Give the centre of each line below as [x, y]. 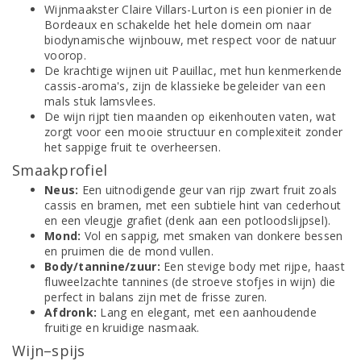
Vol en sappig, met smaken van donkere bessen [212, 236]
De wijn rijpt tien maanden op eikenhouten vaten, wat [190, 116]
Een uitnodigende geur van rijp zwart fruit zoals [208, 190]
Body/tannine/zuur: [102, 266]
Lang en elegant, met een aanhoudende [207, 312]
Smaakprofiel [60, 170]
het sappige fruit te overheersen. [133, 147]
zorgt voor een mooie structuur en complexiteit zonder [194, 132]
